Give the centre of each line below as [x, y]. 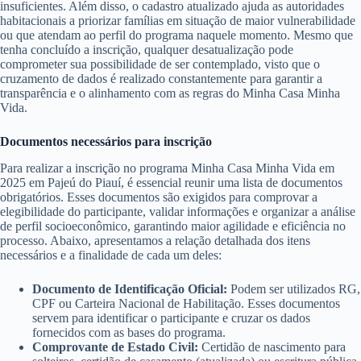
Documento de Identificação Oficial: [130, 288]
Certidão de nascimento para [272, 346]
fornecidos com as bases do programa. [129, 332]
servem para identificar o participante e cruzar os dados [171, 317]
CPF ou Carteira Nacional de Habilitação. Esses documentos [186, 303]
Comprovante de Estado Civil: [115, 346]
